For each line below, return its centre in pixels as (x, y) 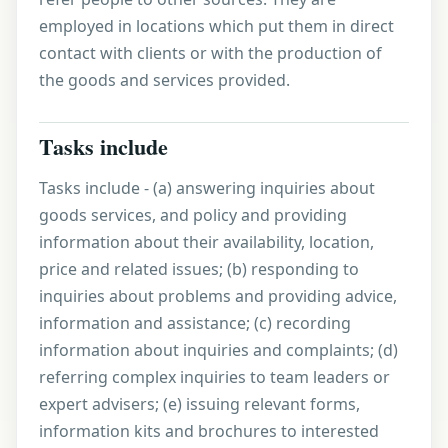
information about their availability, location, (206, 242)
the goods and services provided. (164, 80)
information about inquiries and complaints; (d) (218, 350)
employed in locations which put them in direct (216, 26)
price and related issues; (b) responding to (199, 269)
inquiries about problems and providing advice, (218, 296)
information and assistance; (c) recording (195, 323)
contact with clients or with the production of (210, 53)
